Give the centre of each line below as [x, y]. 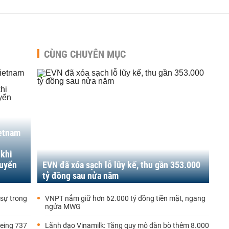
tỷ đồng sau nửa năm [81, 176]
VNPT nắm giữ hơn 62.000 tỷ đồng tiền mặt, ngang [125, 198]
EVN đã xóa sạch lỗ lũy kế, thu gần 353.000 [121, 165]
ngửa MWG [63, 207]
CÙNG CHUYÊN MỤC [85, 54]
